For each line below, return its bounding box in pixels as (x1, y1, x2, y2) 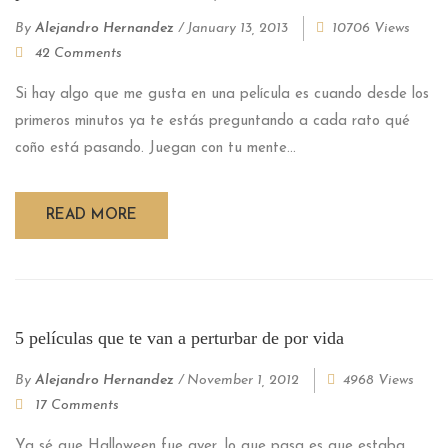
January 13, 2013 (187, 20, 288, 36)
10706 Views (332, 20, 410, 36)
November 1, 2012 (187, 372, 299, 388)
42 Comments (35, 45, 122, 61)
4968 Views (343, 372, 414, 388)
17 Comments (35, 397, 119, 413)
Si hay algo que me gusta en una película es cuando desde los (15, 86, 429, 102)
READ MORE (46, 207, 137, 223)
